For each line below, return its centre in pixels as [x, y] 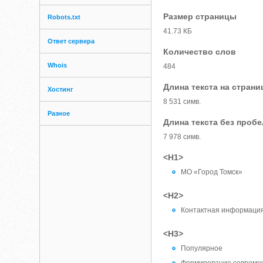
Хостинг [61, 89]
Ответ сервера [71, 41]
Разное [59, 113]
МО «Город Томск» [212, 172]
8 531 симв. [182, 102]
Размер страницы [200, 16]
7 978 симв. [182, 137]
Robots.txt [64, 17]
